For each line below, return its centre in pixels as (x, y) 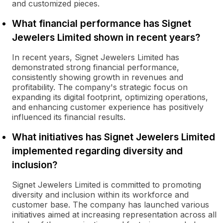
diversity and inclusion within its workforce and (100, 195)
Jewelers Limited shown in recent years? (106, 37)
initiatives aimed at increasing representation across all (114, 215)
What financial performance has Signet (102, 23)
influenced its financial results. (69, 117)
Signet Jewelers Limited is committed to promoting (107, 185)
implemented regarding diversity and (97, 151)
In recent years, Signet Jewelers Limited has (96, 57)
